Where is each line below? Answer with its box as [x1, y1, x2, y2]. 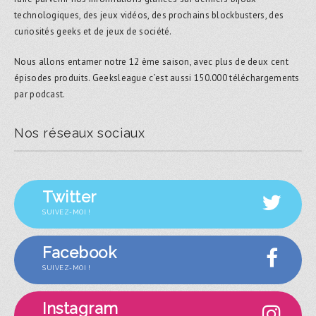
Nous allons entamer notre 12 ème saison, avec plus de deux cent [14, 55, 288, 68]
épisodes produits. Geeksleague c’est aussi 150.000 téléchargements [14, 71, 300, 84]
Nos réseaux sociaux [14, 125, 145, 140]
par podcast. [14, 87, 66, 100]
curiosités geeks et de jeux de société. [14, 25, 172, 37]
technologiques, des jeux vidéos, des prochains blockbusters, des [14, 8, 284, 21]
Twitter [42, 187, 97, 206]
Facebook [42, 243, 116, 262]
